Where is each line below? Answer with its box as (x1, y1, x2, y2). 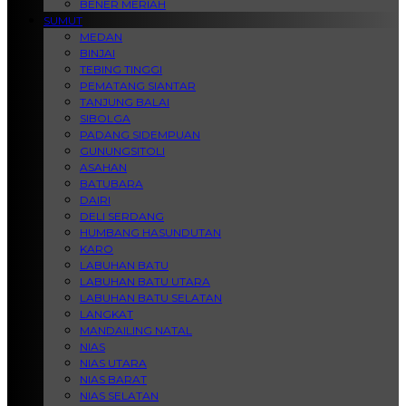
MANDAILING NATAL (80, 324, 192, 337)
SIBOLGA (80, 111, 130, 125)
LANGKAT (80, 307, 133, 321)
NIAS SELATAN (80, 389, 159, 402)
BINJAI (80, 46, 115, 60)
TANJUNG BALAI (80, 95, 169, 109)
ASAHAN (80, 160, 127, 174)
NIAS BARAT (80, 372, 147, 386)
